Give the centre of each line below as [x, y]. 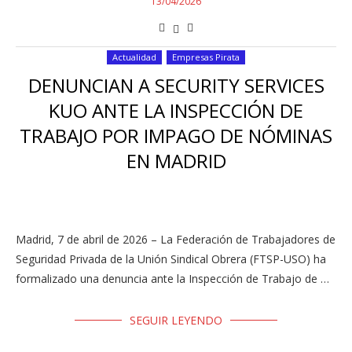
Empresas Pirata [206, 57]
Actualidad [134, 57]
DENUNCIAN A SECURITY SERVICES [176, 85]
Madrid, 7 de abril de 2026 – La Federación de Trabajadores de [176, 239]
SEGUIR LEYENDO [176, 320]
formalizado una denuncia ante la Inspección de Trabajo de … [172, 279]
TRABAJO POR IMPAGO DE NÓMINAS [176, 136]
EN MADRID [176, 161]
